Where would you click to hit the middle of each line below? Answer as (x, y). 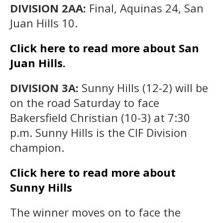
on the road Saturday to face (85, 102)
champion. (37, 147)
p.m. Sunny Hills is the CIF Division (99, 132)
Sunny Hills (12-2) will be (145, 87)
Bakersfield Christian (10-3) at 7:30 (100, 117)
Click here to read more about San (105, 48)
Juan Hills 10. (44, 23)
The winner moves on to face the (95, 212)
